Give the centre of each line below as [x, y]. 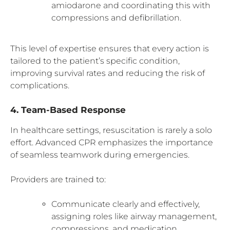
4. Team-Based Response [68, 110]
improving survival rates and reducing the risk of [108, 73]
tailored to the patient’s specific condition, [95, 61]
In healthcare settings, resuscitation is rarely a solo [111, 130]
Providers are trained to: [58, 179]
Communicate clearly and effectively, [126, 204]
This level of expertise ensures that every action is [110, 48]
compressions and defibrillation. [116, 17]
